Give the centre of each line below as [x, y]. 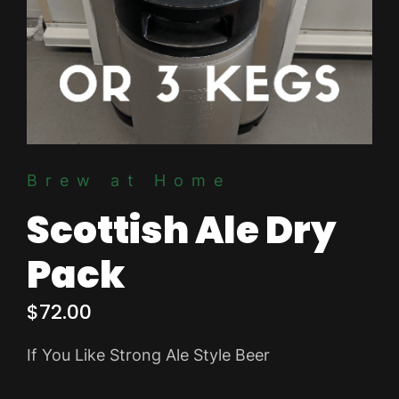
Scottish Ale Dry [181, 231]
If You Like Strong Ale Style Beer [148, 354]
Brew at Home [129, 181]
